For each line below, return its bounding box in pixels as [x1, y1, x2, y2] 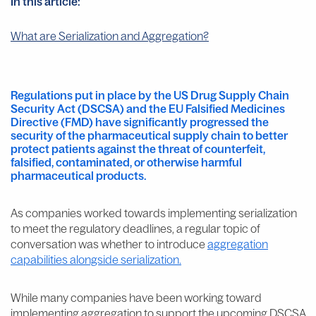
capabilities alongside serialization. [11, 252, 181, 267]
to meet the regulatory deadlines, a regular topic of [11, 221, 260, 236]
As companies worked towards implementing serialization [11, 205, 297, 220]
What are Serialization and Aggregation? [11, 28, 209, 43]
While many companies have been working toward [11, 290, 262, 305]
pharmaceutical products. [11, 168, 147, 183]
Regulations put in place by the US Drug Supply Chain [11, 87, 289, 102]
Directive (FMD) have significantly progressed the [11, 114, 269, 129]
